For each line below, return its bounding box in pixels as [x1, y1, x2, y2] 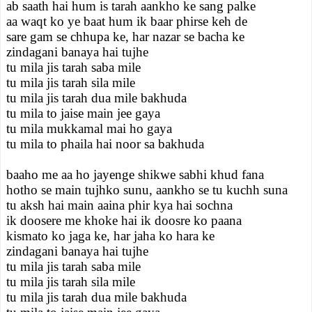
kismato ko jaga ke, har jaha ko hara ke [6, 228, 214, 243]
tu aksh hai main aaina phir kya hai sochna [6, 198, 233, 212]
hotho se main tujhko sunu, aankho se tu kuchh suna [6, 182, 288, 197]
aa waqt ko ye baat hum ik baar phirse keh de [6, 14, 247, 29]
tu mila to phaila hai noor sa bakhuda [6, 136, 204, 151]
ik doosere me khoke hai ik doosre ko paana [6, 213, 242, 228]
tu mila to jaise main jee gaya [6, 106, 160, 120]
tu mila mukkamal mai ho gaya [6, 121, 172, 136]
